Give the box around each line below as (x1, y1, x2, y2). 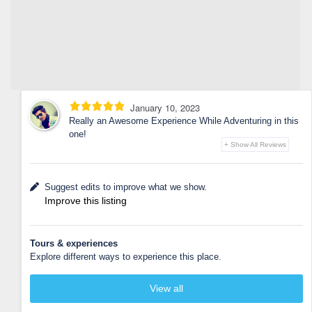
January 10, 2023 (130, 100, 200, 114)
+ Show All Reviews (224, 140, 286, 148)
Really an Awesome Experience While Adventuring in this (69, 115, 299, 126)
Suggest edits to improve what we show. (45, 181, 207, 192)
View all (150, 282, 183, 294)
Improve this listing (45, 194, 127, 206)
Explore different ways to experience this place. (30, 251, 221, 262)
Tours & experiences (30, 237, 118, 249)
